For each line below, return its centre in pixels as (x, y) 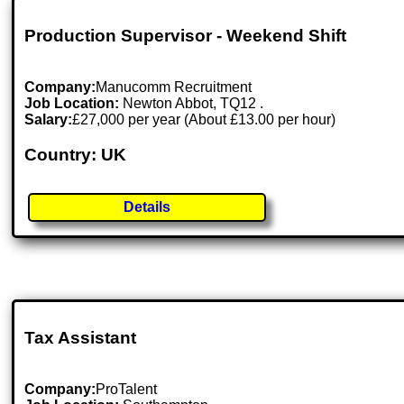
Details (147, 207)
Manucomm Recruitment (174, 87)
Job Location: (74, 103)
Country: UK (76, 154)
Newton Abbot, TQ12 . (193, 103)
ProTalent (127, 390)
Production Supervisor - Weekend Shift (186, 36)
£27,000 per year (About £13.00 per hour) (204, 119)
